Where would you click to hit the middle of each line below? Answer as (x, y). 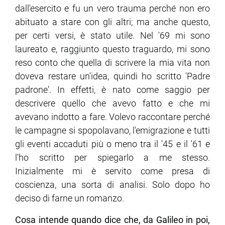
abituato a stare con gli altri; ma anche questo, (113, 22)
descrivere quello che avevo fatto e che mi (113, 103)
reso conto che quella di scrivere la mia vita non (113, 63)
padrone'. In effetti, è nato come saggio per (113, 90)
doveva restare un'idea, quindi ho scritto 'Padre (113, 76)
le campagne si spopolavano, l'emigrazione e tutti (113, 131)
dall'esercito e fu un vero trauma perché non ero (113, 9)
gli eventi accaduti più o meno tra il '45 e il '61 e (113, 144)
